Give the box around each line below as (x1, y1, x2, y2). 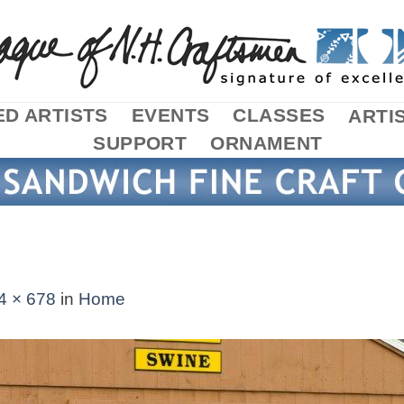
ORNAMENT (210, 132, 323, 153)
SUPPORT (93, 132, 188, 153)
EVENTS (131, 104, 210, 125)
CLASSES (233, 104, 326, 125)
